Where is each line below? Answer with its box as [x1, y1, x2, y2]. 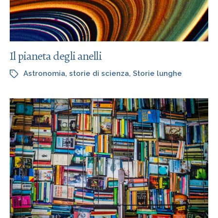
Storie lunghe [133, 69, 182, 78]
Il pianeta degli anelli [10, 48, 102, 64]
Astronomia [23, 69, 65, 78]
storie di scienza [69, 69, 129, 78]
